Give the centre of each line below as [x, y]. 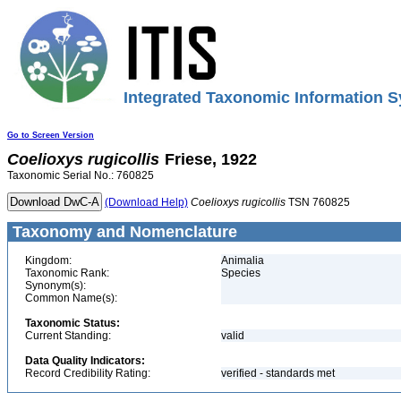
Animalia [243, 260]
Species [241, 273]
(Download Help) [146, 202]
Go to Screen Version [51, 135]
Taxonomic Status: [73, 323]
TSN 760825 [318, 202]
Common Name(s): [71, 298]
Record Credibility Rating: [88, 373]
